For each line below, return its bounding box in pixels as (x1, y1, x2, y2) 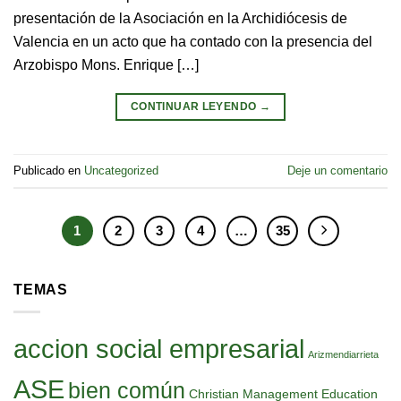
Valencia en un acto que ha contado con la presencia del (13, 33, 372, 50)
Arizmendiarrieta (308, 348, 379, 360)
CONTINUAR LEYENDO (130, 99, 260, 113)
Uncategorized (84, 163, 158, 177)
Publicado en (13, 163, 84, 177)
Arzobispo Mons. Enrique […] (13, 56, 199, 73)
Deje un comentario (287, 163, 388, 177)
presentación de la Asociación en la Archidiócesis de (13, 10, 347, 27)
